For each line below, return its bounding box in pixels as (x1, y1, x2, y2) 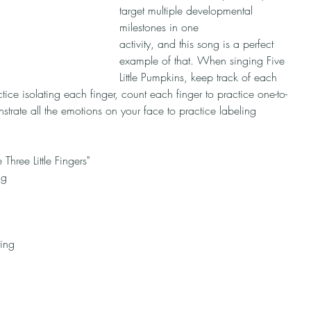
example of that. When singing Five (119, 53, 288, 68)
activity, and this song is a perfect (119, 36, 277, 51)
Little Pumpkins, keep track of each (119, 69, 280, 85)
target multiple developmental (119, 3, 256, 18)
